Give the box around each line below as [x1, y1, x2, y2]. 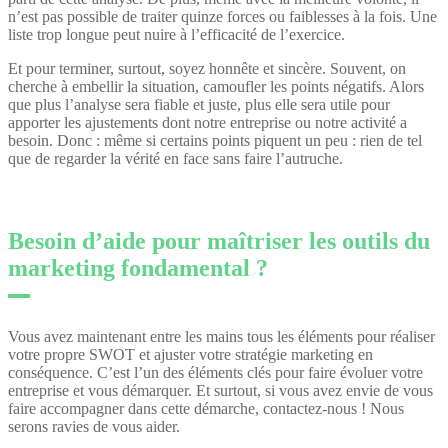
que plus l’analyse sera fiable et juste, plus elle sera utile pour [8, 95, 390, 113]
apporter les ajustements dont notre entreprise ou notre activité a [8, 113, 407, 131]
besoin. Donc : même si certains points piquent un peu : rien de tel [8, 131, 422, 149]
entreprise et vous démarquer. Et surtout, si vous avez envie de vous [8, 381, 433, 399]
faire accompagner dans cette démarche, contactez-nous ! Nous [8, 399, 404, 417]
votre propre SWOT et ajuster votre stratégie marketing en [8, 345, 373, 363]
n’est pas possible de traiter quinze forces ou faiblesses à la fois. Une [8, 7, 437, 25]
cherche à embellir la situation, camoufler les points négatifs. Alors [8, 77, 424, 95]
